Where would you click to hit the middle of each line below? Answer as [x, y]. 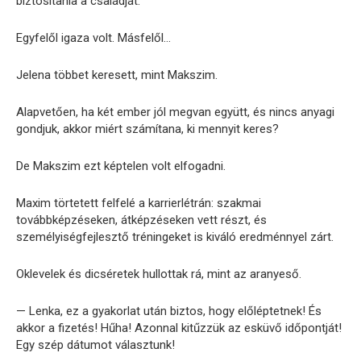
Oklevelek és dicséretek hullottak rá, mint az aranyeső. [159, 274]
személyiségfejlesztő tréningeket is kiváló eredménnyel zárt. [175, 237]
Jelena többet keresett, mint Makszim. [117, 75]
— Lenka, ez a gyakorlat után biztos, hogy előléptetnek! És [169, 311]
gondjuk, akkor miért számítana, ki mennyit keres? [147, 129]
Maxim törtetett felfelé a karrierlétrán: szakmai [139, 203]
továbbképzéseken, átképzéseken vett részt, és [141, 220]
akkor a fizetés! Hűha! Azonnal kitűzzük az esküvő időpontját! [179, 328]
